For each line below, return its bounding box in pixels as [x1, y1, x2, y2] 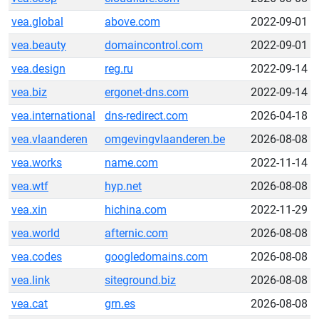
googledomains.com [105, 250, 208, 263]
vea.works [11, 156, 62, 169]
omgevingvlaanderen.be [105, 132, 225, 146]
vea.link [11, 273, 50, 287]
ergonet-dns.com [105, 85, 189, 99]
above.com [105, 15, 160, 28]
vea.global [11, 15, 63, 28]
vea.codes [11, 250, 62, 263]
